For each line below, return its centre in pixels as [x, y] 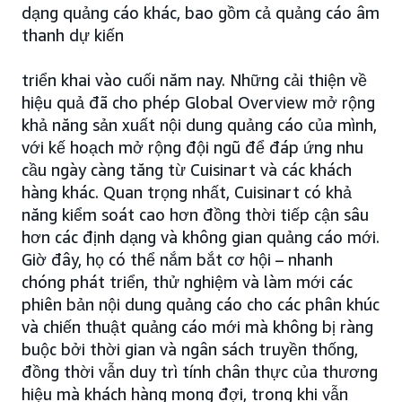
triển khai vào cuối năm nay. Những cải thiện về [194, 80]
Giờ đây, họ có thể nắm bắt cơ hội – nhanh [177, 259]
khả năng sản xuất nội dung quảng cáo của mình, [199, 125]
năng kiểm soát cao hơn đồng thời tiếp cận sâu [195, 214]
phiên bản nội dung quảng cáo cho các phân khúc [201, 304]
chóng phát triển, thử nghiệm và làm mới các [187, 282]
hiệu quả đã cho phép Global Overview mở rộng [198, 102]
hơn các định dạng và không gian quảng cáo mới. [201, 237]
